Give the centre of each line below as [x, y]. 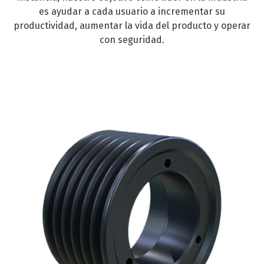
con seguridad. [132, 40]
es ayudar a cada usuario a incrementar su [132, 12]
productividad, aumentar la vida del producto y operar [132, 26]
